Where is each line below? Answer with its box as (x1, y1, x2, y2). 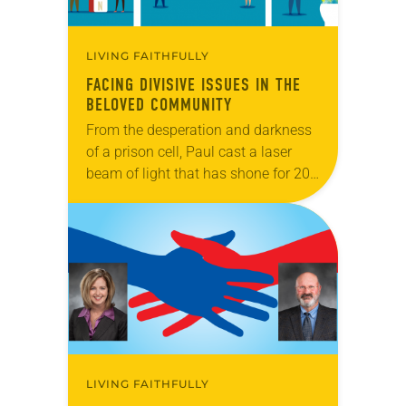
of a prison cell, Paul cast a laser (86, 142, 292, 160)
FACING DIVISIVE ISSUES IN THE (86, 73, 301, 95)
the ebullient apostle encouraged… (86, 208, 303, 226)
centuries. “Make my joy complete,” (86, 186, 306, 204)
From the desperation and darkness (86, 121, 312, 139)
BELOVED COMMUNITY (86, 93, 232, 115)
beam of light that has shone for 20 (86, 164, 310, 182)
